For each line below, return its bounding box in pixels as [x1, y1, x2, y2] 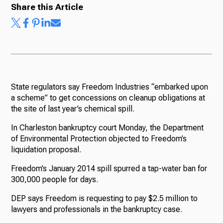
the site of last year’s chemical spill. [11, 104, 135, 114]
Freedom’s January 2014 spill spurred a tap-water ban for [11, 164, 208, 174]
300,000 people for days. [11, 175, 99, 185]
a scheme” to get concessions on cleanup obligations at [11, 93, 206, 103]
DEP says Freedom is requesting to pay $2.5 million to [11, 194, 198, 204]
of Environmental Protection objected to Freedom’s [11, 134, 187, 144]
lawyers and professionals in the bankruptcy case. [11, 205, 183, 215]
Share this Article [11, 2, 84, 12]
